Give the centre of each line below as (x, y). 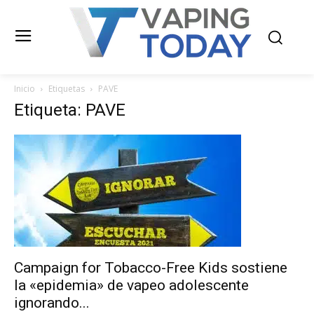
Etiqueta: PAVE (70, 110)
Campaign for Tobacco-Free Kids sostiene (151, 268)
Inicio (25, 89)
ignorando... (52, 303)
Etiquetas (67, 89)
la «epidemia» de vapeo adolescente (131, 285)
